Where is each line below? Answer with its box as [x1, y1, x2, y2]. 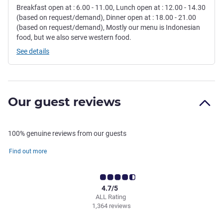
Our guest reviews [8, 95, 121, 110]
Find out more [9, 148, 47, 155]
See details [16, 47, 49, 56]
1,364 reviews [92, 202, 131, 210]
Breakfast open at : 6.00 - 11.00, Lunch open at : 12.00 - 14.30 [16, 3, 206, 12]
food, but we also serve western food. [16, 33, 131, 42]
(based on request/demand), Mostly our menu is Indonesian [16, 23, 200, 32]
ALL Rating [96, 193, 127, 201]
